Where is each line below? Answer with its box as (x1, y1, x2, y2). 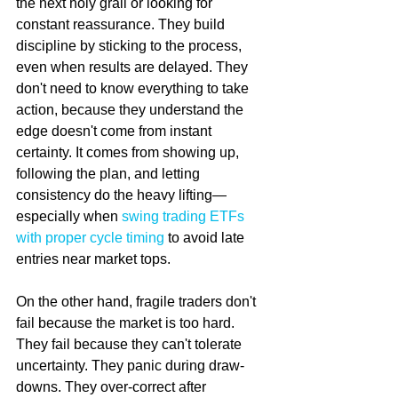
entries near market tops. (16, 251, 171, 267)
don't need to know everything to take (16, 80, 252, 96)
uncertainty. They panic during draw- (16, 357, 244, 373)
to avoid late (164, 229, 248, 245)
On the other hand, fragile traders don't (16, 293, 259, 309)
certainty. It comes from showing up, (16, 144, 243, 160)
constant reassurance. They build (16, 16, 228, 32)
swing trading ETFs (122, 208, 248, 224)
